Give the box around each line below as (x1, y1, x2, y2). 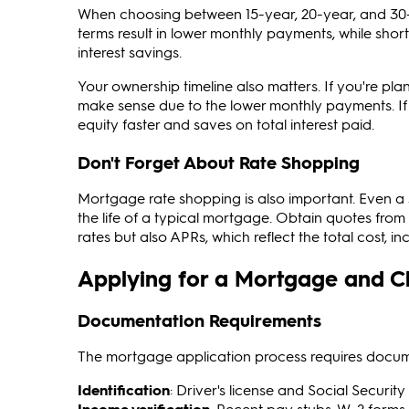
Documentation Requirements (78, 309, 321, 332)
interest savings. (78, 42, 182, 62)
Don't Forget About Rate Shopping (78, 150, 360, 173)
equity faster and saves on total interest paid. (78, 114, 374, 134)
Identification (78, 380, 170, 400)
